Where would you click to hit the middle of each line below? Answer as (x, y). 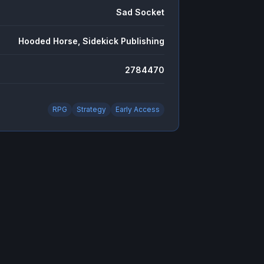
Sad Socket (140, 12)
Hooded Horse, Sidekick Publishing (91, 41)
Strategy (91, 109)
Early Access (137, 109)
